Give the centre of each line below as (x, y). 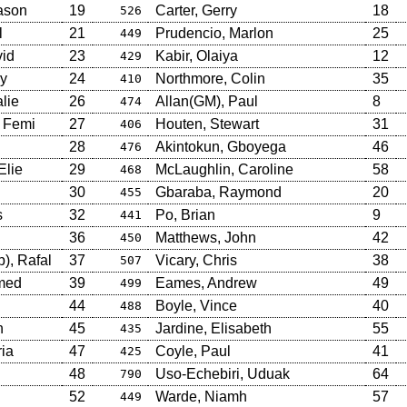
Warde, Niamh (201, 396)
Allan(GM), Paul (206, 101)
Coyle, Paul (193, 351)
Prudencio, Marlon (214, 33)
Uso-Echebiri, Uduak (222, 373)
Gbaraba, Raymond (218, 192)
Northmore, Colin (210, 78)
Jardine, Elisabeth (213, 328)
